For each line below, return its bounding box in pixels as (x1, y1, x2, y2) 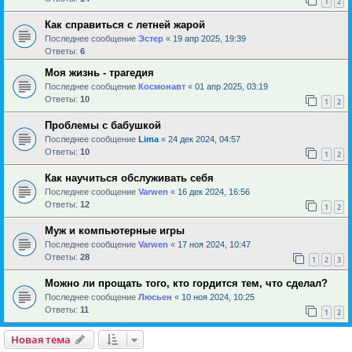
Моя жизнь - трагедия (45, 66, 154, 79)
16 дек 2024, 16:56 (178, 186, 250, 196)
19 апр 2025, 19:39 (173, 33, 246, 43)
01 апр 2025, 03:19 (195, 81, 268, 91)
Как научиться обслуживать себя (45, 171, 214, 184)
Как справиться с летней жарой (45, 18, 205, 31)
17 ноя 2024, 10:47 (178, 239, 251, 249)
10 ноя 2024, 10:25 (181, 291, 255, 302)
